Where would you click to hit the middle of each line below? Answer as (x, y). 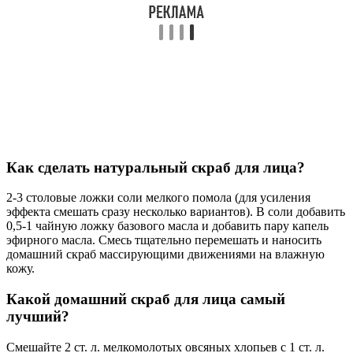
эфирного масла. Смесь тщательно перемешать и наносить (164, 240)
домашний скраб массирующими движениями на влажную (165, 255)
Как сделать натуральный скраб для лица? (156, 167)
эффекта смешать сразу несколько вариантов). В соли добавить (176, 212)
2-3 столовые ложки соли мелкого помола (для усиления (158, 198)
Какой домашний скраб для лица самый (146, 299)
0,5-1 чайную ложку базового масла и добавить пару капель (167, 226)
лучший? (38, 317)
